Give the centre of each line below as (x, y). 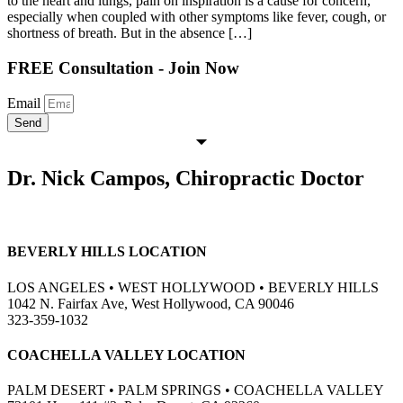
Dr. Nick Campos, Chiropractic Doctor (186, 179)
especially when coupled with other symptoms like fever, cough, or (197, 16)
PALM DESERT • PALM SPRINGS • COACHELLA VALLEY (196, 390)
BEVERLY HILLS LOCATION (107, 252)
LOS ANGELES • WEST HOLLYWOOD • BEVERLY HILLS (193, 287)
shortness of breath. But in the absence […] (130, 32)
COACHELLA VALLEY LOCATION (126, 354)
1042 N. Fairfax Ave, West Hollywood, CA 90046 (151, 303)
